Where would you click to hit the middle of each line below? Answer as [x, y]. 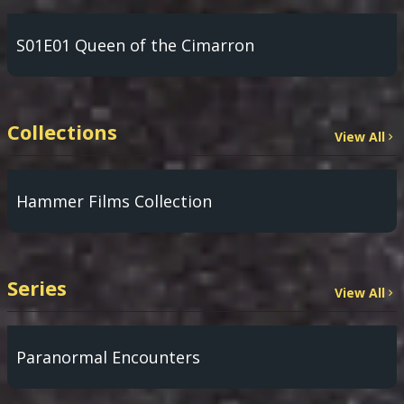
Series [37, 288]
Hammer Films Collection [114, 201]
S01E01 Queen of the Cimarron [135, 45]
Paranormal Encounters [108, 357]
